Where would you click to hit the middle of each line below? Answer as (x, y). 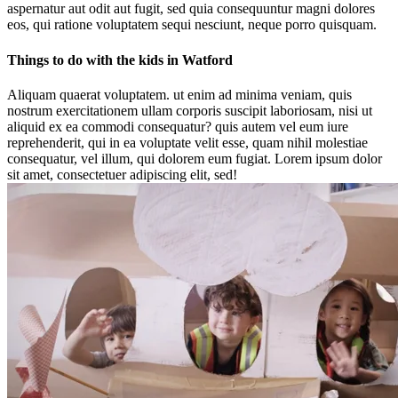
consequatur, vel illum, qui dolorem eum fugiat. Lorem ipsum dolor (195, 158)
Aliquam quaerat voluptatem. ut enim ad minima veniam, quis (179, 94)
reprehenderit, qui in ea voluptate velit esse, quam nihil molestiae (187, 142)
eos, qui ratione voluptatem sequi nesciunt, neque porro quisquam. (192, 25)
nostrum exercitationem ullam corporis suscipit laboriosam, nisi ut (190, 110)
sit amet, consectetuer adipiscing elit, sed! (122, 174)
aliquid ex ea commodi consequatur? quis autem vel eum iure (178, 126)
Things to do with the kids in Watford (120, 60)
